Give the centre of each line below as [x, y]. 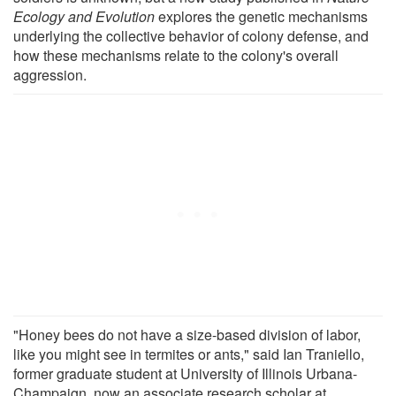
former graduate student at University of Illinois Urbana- [185, 373]
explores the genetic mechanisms [261, 16]
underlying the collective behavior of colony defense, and [191, 35]
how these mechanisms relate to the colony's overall [176, 55]
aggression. [50, 74]
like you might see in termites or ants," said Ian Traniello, [189, 354]
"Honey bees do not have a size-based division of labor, [187, 334]
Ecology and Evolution [84, 16]
